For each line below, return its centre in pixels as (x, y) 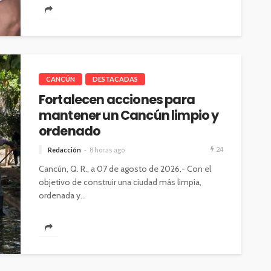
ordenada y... (62, 196)
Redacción (64, 150)
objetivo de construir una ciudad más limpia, (120, 182)
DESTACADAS (115, 79)
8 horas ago (107, 150)
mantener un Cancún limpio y (129, 116)
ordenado (70, 131)
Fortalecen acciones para (117, 100)
